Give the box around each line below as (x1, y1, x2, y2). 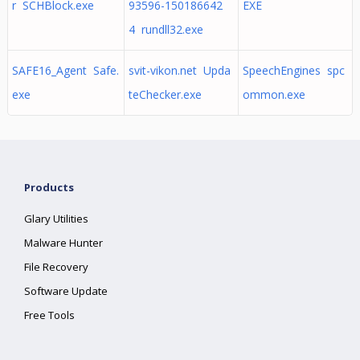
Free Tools (24, 308, 76, 322)
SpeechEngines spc (242, 63, 345, 78)
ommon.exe (242, 87, 305, 102)
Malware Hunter (24, 235, 104, 250)
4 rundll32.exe (128, 22, 203, 37)
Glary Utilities (24, 211, 89, 226)
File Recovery (24, 260, 89, 274)
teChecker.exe (128, 87, 202, 102)
